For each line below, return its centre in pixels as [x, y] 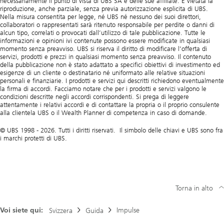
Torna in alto [194, 188]
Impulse [128, 210]
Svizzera [61, 211]
